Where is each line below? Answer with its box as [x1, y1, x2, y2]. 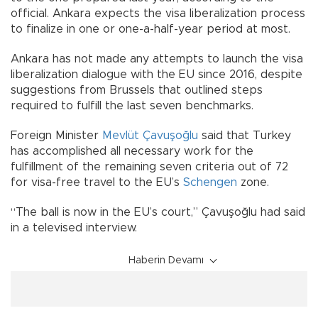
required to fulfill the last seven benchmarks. [11, 99, 253, 111]
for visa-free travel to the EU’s [11, 176, 183, 188]
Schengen [183, 176, 237, 188]
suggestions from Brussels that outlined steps [11, 84, 263, 96]
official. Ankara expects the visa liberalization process [11, 7, 305, 19]
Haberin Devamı [128, 255, 204, 265]
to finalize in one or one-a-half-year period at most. [11, 23, 290, 35]
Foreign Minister [11, 129, 102, 141]
